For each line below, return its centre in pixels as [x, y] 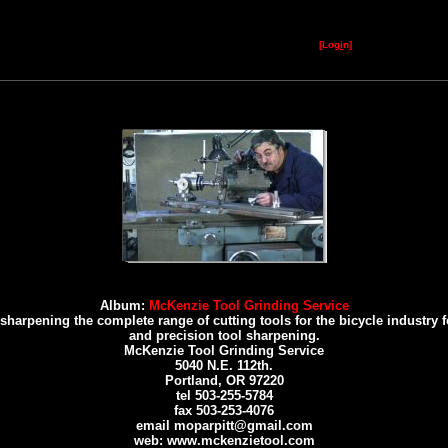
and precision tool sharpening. [224, 335]
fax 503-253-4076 [224, 410]
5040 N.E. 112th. [224, 365]
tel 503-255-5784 [224, 395]
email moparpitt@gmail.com [224, 425]
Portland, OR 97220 [224, 380]
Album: [124, 305]
